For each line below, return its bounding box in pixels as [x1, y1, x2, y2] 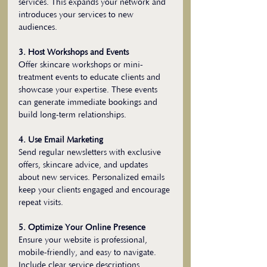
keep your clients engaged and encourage [18, 185, 172, 195]
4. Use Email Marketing [18, 135, 103, 145]
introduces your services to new [18, 10, 136, 20]
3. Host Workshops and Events [18, 48, 129, 58]
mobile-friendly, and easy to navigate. [18, 248, 159, 258]
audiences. [18, 23, 57, 33]
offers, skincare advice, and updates [18, 160, 150, 170]
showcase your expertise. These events [18, 85, 160, 95]
